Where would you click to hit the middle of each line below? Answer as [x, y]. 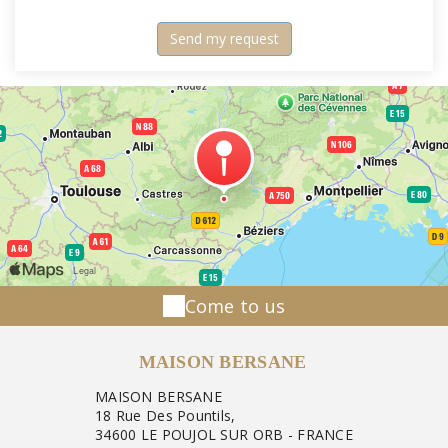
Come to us [235, 306]
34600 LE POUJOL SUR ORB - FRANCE [224, 434]
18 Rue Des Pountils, [165, 415]
